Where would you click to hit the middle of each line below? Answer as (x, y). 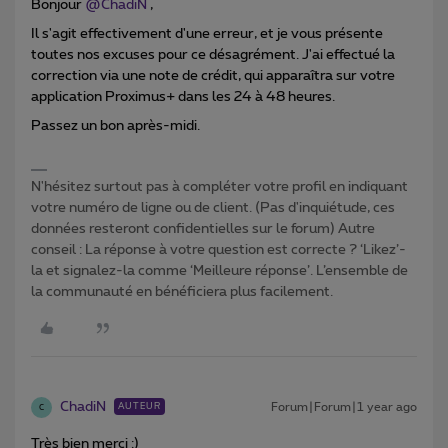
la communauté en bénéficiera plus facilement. (182, 292)
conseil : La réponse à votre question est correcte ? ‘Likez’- (218, 250)
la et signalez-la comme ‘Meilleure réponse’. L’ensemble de (219, 271)
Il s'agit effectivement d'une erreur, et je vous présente (207, 34)
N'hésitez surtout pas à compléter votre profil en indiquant (219, 187)
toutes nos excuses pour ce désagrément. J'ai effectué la (213, 55)
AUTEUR (139, 407)
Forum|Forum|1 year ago (344, 407)
